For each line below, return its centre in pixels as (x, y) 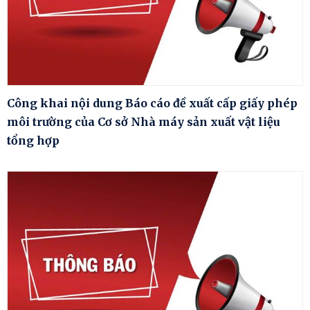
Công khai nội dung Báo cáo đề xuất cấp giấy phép (152, 103)
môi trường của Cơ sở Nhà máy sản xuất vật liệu (144, 121)
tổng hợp (33, 140)
